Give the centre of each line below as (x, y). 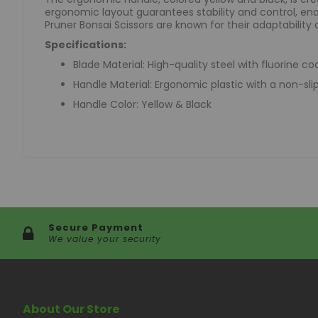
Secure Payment (96, 227)
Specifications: (86, 44)
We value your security (105, 239)
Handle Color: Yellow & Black (142, 104)
